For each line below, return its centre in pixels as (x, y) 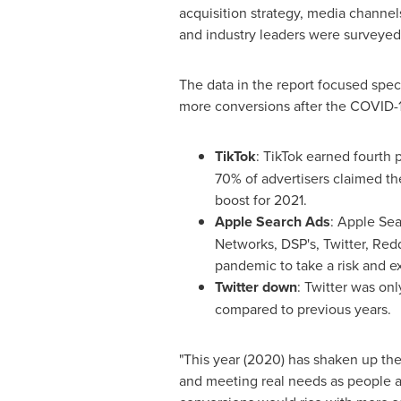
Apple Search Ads (272, 222)
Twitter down (256, 287)
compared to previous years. (303, 309)
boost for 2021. (260, 200)
